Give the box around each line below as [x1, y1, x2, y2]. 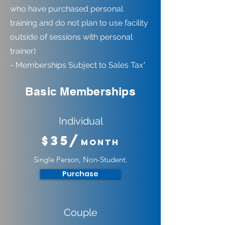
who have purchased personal [10, 4, 123, 14]
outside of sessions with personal [10, 32, 133, 42]
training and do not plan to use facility [10, 18, 148, 28]
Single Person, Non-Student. [33, 155, 128, 164]
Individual [58, 115, 103, 127]
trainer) [10, 46, 36, 56]
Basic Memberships [25, 84, 136, 98]
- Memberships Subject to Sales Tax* [10, 60, 146, 70]
